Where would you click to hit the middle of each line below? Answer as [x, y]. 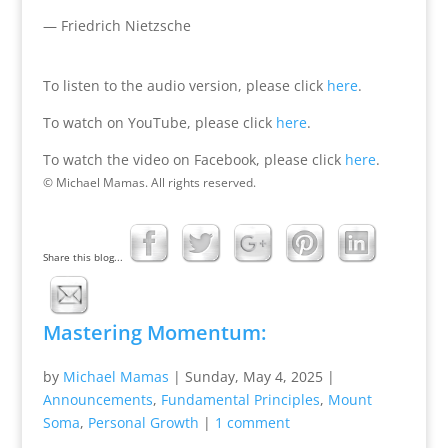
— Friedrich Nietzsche [116, 25]
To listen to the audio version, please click [184, 85]
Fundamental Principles [240, 399]
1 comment [252, 422]
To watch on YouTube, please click [157, 122]
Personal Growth [143, 422]
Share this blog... [82, 256]
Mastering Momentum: [156, 332]
